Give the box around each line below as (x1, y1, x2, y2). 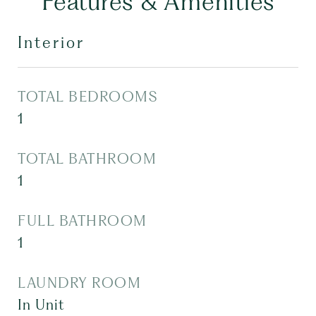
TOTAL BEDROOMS (18, 88, 157, 105)
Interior (18, 33, 85, 51)
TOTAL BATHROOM (18, 150, 157, 167)
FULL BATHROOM (18, 212, 147, 229)
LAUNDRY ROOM (18, 274, 141, 291)
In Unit (18, 296, 64, 313)
